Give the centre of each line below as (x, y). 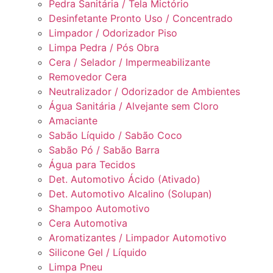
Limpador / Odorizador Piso (113, 33)
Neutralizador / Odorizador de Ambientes (144, 91)
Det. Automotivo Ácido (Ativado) (125, 179)
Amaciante (73, 121)
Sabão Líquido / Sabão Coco (115, 135)
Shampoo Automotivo (99, 208)
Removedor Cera (88, 77)
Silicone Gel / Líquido (98, 252)
